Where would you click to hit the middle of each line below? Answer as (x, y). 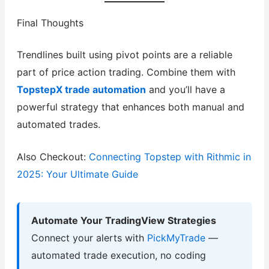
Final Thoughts (50, 23)
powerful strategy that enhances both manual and (130, 107)
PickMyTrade (176, 238)
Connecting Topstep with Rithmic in (170, 157)
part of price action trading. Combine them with (126, 72)
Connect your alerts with (89, 238)
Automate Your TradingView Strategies (123, 221)
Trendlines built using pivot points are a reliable (124, 54)
